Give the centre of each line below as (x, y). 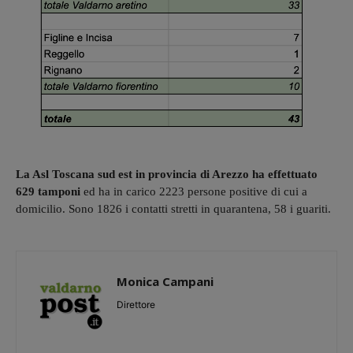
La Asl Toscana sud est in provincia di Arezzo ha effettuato (167, 174)
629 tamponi (48, 191)
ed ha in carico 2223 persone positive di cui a (194, 191)
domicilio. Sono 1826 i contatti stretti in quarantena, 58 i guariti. (173, 208)
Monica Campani (165, 281)
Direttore (136, 304)
